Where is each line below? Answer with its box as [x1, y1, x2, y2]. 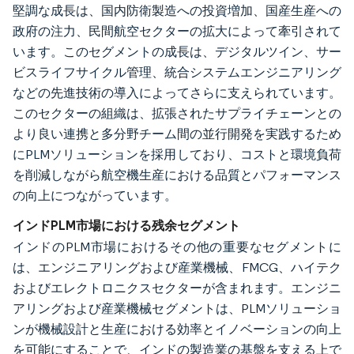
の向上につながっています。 [13, 187, 177, 203]
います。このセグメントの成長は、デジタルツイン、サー [13, 43, 341, 59]
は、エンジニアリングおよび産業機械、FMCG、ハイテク [13, 259, 341, 275]
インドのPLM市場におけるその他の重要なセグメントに [13, 239, 341, 254]
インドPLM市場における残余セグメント [13, 217, 240, 233]
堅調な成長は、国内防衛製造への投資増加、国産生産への [13, 2, 341, 18]
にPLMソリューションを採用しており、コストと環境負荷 [13, 146, 341, 162]
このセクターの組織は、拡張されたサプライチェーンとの [13, 105, 341, 121]
